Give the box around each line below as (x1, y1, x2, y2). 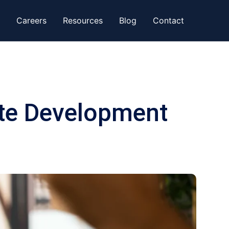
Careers (16, 15, 47, 26)
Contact (153, 15, 184, 26)
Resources (63, 15, 103, 26)
